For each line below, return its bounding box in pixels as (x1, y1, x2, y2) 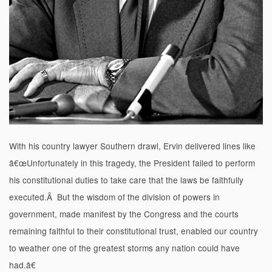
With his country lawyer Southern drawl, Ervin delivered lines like (9, 139, 256, 152)
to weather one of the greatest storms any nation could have (9, 241, 240, 254)
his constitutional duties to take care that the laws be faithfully (9, 173, 243, 186)
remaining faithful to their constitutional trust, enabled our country (9, 224, 258, 237)
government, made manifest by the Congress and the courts (9, 207, 239, 220)
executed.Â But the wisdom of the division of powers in (9, 190, 220, 203)
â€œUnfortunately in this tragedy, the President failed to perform (9, 156, 255, 169)
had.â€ (9, 258, 36, 271)
